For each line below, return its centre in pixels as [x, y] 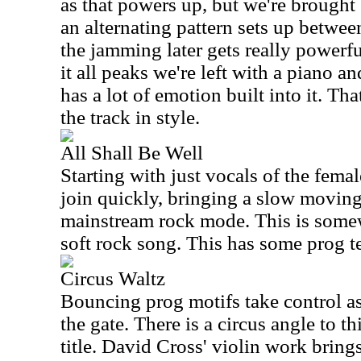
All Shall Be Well [132, 153]
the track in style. [130, 117]
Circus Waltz [113, 278]
